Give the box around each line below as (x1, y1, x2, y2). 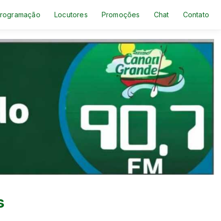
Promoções (101, 10, 140, 19)
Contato (183, 10, 209, 19)
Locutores (54, 10, 88, 19)
